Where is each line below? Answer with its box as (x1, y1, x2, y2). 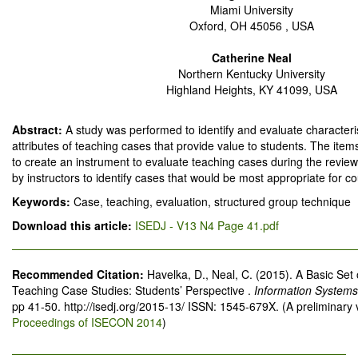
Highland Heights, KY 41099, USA (166, 82, 337, 97)
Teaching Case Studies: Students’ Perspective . (12, 282, 254, 298)
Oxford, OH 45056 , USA (189, 18, 314, 34)
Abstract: (12, 121, 66, 137)
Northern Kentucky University (178, 66, 325, 82)
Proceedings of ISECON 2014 (12, 314, 162, 330)
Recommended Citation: (12, 266, 147, 282)
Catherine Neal (212, 50, 292, 66)
